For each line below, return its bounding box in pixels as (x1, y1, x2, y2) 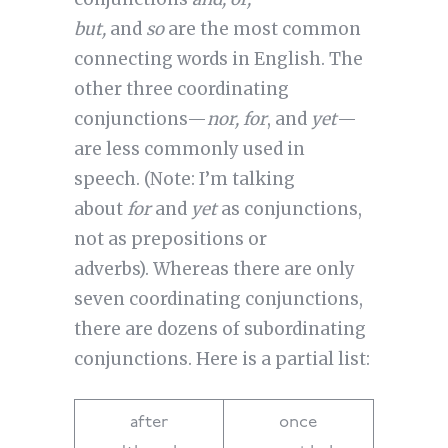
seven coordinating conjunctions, (73, 288, 363, 311)
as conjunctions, (216, 198, 362, 221)
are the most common (163, 18, 361, 41)
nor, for (206, 108, 267, 131)
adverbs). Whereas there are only (73, 258, 355, 281)
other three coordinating (73, 78, 289, 101)
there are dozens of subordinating (73, 318, 366, 341)
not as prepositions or (73, 228, 267, 251)
